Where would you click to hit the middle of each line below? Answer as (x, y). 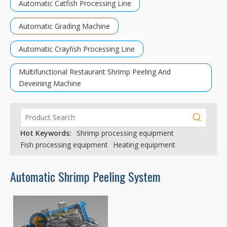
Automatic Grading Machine (64, 26)
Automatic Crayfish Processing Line (77, 49)
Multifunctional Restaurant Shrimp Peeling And (95, 72)
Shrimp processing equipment (125, 133)
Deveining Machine (50, 83)
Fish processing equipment (64, 145)
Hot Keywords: (46, 133)
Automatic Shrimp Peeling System (85, 176)
